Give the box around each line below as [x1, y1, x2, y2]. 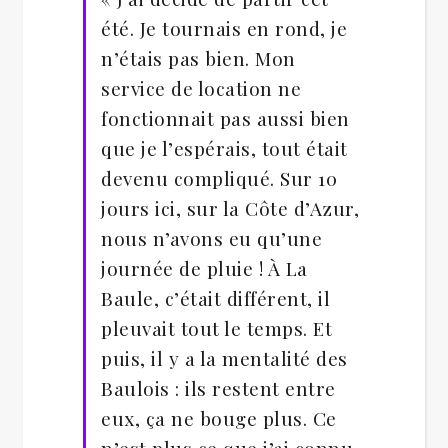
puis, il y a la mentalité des [101, 345, 348, 371]
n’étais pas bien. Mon [101, 45, 296, 71]
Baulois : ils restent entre [101, 375, 336, 401]
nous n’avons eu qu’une [101, 225, 322, 251]
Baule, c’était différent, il [101, 285, 330, 311]
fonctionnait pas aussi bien [101, 105, 350, 131]
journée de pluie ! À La [101, 255, 308, 281]
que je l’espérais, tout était [101, 135, 348, 161]
